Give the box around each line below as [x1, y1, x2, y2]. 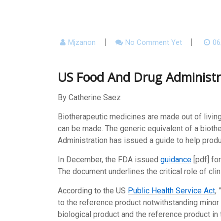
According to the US [58, 186, 128, 195]
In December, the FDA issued [58, 155, 160, 164]
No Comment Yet [125, 38, 182, 47]
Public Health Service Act [128, 186, 215, 195]
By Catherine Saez [58, 93, 121, 102]
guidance [160, 155, 191, 164]
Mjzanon [68, 38, 96, 47]
